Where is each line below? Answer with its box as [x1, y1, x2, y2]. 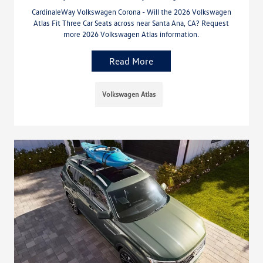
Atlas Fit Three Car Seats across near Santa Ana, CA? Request [33, 18, 230, 28]
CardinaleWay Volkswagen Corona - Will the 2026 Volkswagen [31, 7, 231, 17]
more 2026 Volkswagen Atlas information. [63, 29, 200, 39]
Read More [109, 55, 154, 68]
